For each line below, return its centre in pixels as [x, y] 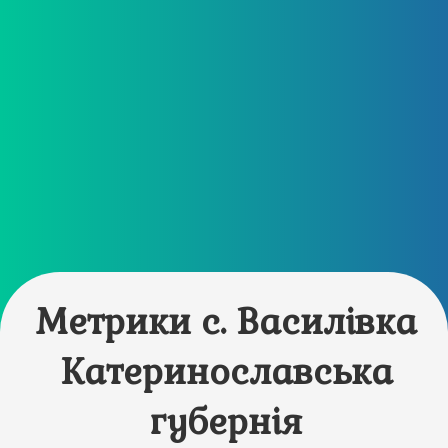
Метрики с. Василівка [227, 321]
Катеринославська [226, 371]
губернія [227, 421]
